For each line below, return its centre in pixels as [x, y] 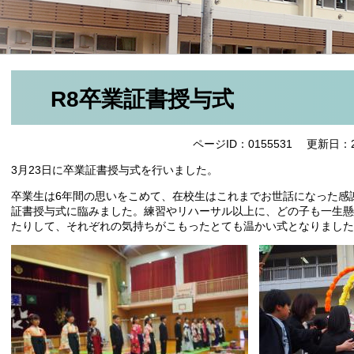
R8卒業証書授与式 [142, 99]
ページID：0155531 [243, 144]
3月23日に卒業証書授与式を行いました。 [115, 170]
